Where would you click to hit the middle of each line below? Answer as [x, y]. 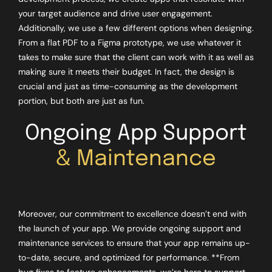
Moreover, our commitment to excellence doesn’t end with [132, 213]
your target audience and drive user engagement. [115, 13]
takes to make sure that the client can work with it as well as [136, 57]
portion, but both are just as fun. [81, 100]
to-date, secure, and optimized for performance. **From [128, 257]
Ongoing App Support [136, 133]
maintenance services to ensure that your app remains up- [134, 243]
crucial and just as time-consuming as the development [127, 86]
